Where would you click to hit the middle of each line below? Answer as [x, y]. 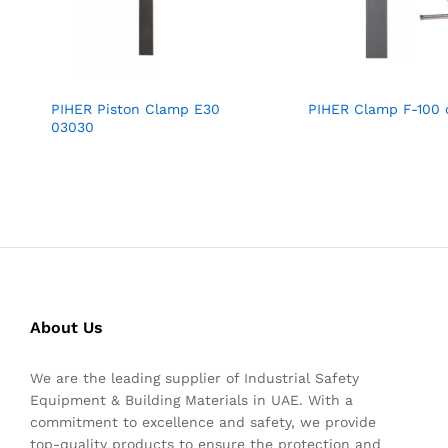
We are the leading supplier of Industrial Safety [194, 377]
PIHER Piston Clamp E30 [135, 108]
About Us [66, 327]
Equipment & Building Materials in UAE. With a [191, 399]
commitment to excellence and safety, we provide [203, 421]
